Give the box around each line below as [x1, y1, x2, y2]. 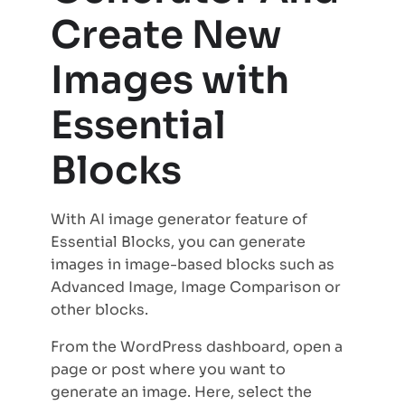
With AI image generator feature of [51, 210, 307, 230]
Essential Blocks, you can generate [51, 232, 306, 252]
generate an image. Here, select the [51, 382, 312, 402]
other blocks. [51, 300, 148, 320]
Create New [51, 11, 282, 60]
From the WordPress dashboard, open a [51, 337, 343, 357]
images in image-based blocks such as [51, 255, 334, 275]
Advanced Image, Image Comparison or [51, 278, 341, 297]
